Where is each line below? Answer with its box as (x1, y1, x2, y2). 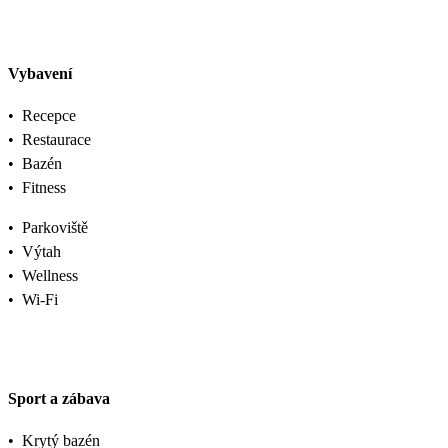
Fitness (22, 179, 66, 197)
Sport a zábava (8, 389, 110, 407)
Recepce (22, 107, 76, 125)
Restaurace (22, 131, 91, 149)
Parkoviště (22, 219, 88, 237)
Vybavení (8, 65, 72, 83)
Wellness (22, 267, 78, 285)
